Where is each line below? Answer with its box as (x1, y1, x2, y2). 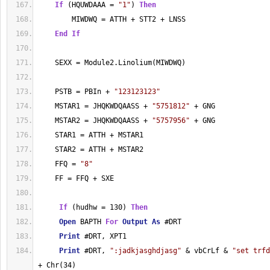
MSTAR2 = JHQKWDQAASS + (38, 116, 152, 125)
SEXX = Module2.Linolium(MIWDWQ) (38, 58, 186, 67)
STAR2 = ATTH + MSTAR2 (38, 145, 143, 154)
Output (122, 218, 148, 226)
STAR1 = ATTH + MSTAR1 (38, 131, 143, 139)
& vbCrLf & (181, 246, 232, 255)
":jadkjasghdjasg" (110, 246, 181, 255)
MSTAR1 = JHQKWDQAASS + (38, 102, 152, 110)
